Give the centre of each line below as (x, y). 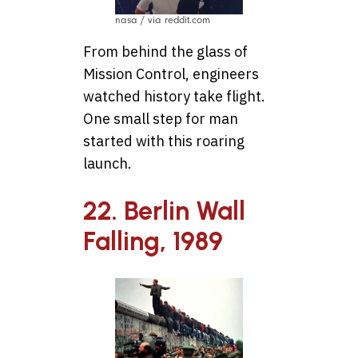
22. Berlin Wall (164, 211)
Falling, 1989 (153, 242)
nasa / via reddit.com (163, 20)
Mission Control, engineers (171, 74)
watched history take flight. (174, 96)
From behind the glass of (165, 51)
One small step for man (161, 118)
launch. (107, 163)
